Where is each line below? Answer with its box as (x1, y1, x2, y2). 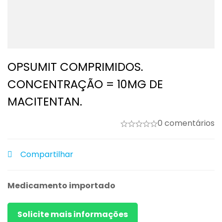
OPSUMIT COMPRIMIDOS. (7, 59, 143, 75)
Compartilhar (20, 149, 73, 160)
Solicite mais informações (17, 209, 128, 220)
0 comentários (158, 117, 215, 129)
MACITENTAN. (7, 94, 82, 110)
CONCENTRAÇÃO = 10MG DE (7, 76, 163, 92)
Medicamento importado (7, 180, 115, 191)
